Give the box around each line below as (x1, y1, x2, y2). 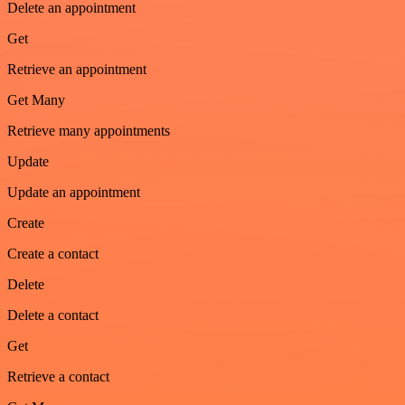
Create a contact (7, 246, 99, 262)
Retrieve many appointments (7, 123, 170, 139)
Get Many (7, 92, 65, 108)
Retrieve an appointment (7, 61, 146, 78)
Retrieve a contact (7, 369, 109, 385)
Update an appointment (7, 184, 140, 201)
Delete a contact (7, 307, 99, 324)
